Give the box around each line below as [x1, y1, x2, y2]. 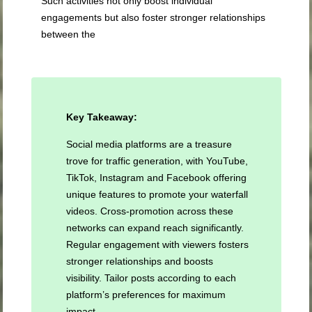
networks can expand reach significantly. [65, 222, 244, 234]
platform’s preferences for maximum [65, 289, 226, 301]
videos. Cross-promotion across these [65, 205, 233, 217]
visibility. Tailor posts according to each [65, 272, 236, 284]
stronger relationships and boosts [65, 256, 213, 267]
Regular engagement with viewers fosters [65, 239, 249, 251]
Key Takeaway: [65, 111, 140, 123]
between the [41, 29, 96, 40]
